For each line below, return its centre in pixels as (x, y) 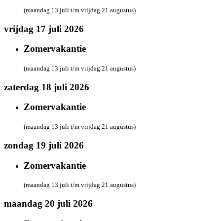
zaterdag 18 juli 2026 (47, 87)
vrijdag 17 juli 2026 (44, 29)
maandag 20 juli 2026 (48, 204)
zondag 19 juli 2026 (44, 145)
